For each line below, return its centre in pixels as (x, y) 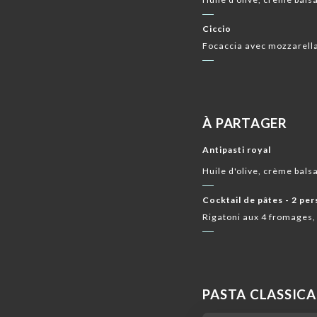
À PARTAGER (245, 123)
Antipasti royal (237, 149)
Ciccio (217, 29)
